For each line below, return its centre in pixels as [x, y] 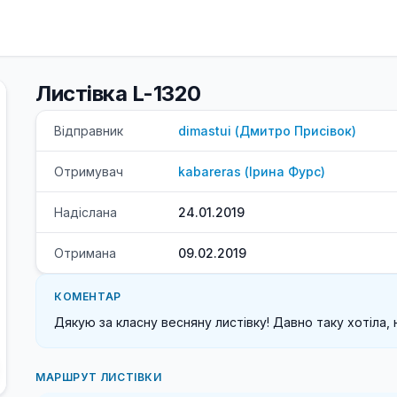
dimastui [205, 131]
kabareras [210, 171]
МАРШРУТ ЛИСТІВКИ [99, 377]
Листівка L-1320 [118, 93]
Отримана [85, 253]
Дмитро [265, 131]
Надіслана [86, 212]
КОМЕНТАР [88, 296]
